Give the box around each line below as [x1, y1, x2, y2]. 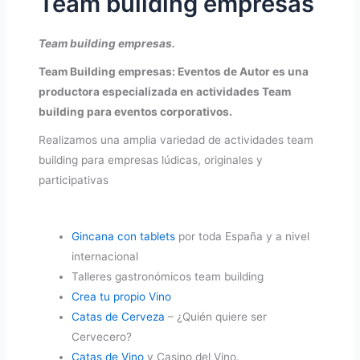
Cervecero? [72, 330, 133, 344]
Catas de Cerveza [72, 310, 166, 324]
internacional [72, 250, 139, 264]
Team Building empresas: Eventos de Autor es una [39, 65, 309, 79]
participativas [39, 174, 109, 187]
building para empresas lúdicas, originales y [39, 153, 264, 167]
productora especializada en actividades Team [39, 85, 292, 99]
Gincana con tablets [72, 230, 176, 243]
